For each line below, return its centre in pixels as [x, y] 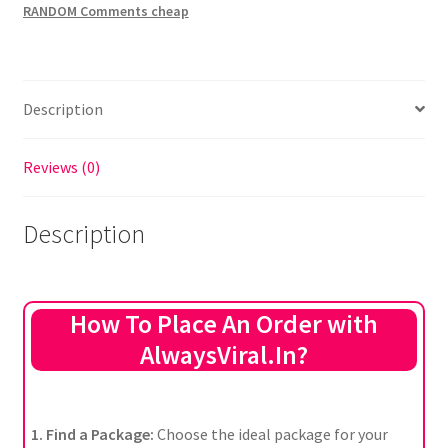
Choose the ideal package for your [270, 434]
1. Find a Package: [92, 434]
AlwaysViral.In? [224, 355]
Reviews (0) [61, 166]
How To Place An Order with [224, 324]
